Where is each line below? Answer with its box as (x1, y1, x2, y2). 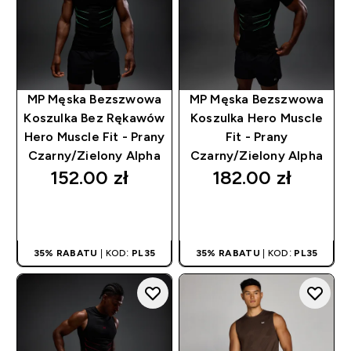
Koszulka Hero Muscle (190, 111, 324, 125)
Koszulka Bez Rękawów (24, 111, 165, 125)
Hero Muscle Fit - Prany (24, 130, 165, 144)
